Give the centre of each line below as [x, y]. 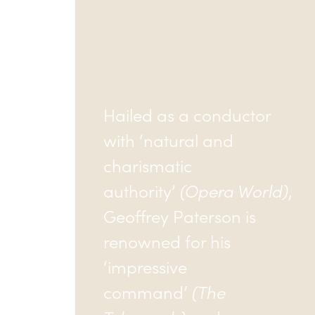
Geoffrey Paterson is [180, 216]
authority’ [142, 190]
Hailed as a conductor [187, 114]
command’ [148, 291]
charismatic [148, 165]
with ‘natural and [168, 140]
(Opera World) [234, 190]
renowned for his [167, 241]
